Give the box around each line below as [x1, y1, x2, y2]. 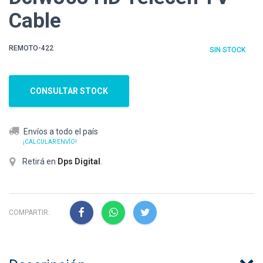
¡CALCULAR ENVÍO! [23, 139, 77, 146]
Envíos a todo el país [23, 127, 98, 137]
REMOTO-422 [9, 44, 53, 53]
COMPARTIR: [9, 208, 50, 217]
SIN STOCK [210, 46, 245, 55]
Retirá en [21, 157, 58, 167]
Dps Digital [58, 157, 100, 167]
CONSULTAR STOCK [30, 86, 108, 96]
